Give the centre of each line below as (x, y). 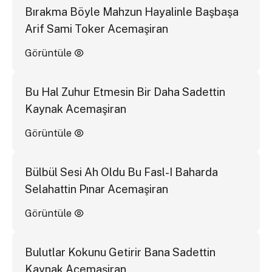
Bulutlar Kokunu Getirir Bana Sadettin (120, 252)
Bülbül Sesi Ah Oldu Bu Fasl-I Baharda (121, 172)
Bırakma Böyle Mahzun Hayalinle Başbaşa (131, 12)
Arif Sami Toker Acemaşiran (96, 29)
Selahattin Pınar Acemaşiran (96, 189)
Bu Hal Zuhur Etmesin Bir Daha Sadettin (125, 92)
